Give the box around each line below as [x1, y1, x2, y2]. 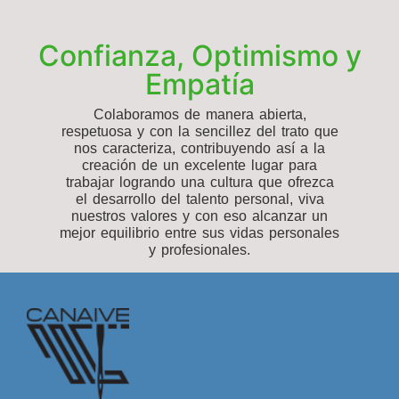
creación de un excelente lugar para [82, 157, 317, 173]
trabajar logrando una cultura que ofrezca [65, 174, 334, 190]
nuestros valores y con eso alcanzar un [71, 208, 328, 224]
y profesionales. [149, 241, 250, 257]
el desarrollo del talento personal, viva [75, 191, 324, 207]
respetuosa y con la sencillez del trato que [61, 123, 338, 139]
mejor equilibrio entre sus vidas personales [60, 224, 339, 240]
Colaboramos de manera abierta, [93, 106, 306, 122]
